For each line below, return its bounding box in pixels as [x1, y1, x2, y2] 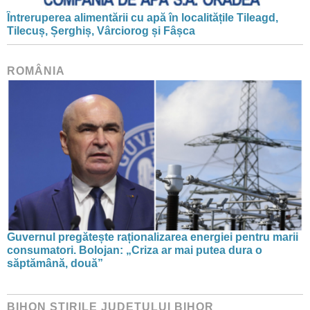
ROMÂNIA [7, 65, 65, 77]
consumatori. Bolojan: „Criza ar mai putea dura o [7, 244, 262, 256]
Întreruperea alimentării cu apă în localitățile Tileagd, [7, 12, 278, 24]
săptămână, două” [7, 257, 103, 269]
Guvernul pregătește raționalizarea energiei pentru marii [7, 230, 298, 243]
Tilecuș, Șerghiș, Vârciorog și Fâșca [7, 25, 195, 37]
